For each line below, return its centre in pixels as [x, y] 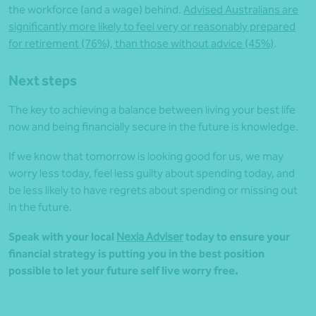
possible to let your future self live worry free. [123, 271]
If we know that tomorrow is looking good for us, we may [146, 157]
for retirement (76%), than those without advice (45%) [141, 44]
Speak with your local [62, 237]
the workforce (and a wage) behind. [96, 10]
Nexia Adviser [150, 237]
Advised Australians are [241, 10]
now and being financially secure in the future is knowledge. [153, 127]
